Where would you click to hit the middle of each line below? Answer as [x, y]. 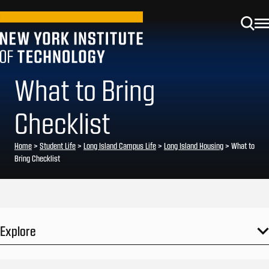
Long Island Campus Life [120, 146]
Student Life [58, 146]
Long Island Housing [194, 146]
